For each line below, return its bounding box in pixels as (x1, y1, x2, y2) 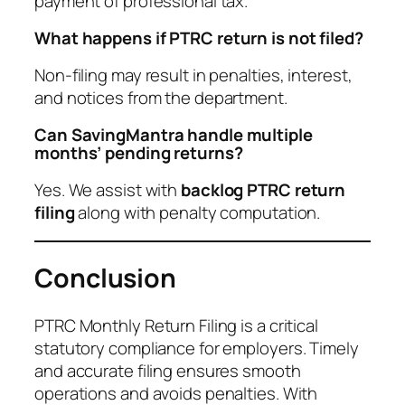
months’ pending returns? (34, 141, 243, 165)
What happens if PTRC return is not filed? (34, 26, 363, 51)
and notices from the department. (34, 85, 287, 109)
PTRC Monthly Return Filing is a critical (34, 313, 318, 337)
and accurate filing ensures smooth (34, 358, 301, 382)
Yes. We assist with (34, 177, 181, 202)
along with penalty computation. (74, 200, 321, 224)
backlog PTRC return (181, 177, 346, 202)
